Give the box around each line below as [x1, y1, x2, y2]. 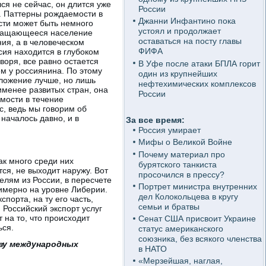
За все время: [126, 115, 185, 125]
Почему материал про [138, 149, 225, 159]
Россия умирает [138, 125, 201, 135]
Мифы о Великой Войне [138, 137, 232, 147]
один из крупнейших [138, 68, 217, 78]
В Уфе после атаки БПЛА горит [138, 58, 260, 68]
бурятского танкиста [138, 159, 217, 169]
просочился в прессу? [138, 169, 224, 179]
